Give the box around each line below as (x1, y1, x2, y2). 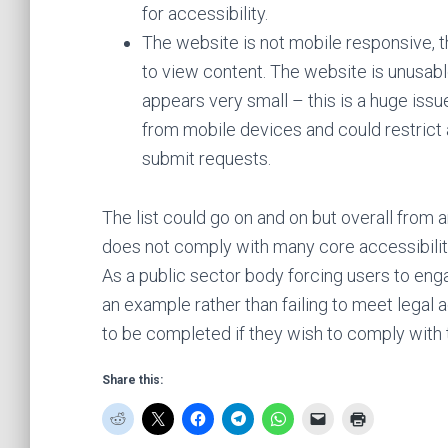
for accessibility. (142, 3, 268, 24)
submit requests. (142, 148, 271, 169)
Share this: (102, 373, 163, 387)
